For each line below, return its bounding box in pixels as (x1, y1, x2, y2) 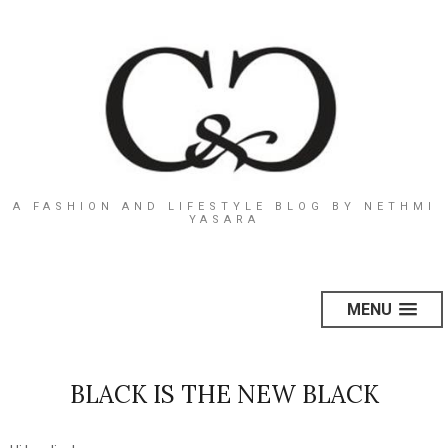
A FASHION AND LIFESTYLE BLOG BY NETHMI (12, 199, 436, 213)
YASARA (188, 212, 260, 226)
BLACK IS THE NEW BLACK (69, 378, 379, 410)
